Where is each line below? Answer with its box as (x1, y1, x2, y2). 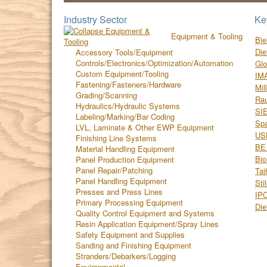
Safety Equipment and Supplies (76, 229, 185, 240)
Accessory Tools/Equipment (76, 46, 173, 58)
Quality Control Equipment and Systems (76, 207, 215, 219)
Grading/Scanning (76, 89, 137, 101)
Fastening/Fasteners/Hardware (76, 79, 181, 90)
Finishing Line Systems (76, 132, 157, 144)
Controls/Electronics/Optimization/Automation (76, 57, 233, 69)
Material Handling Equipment (76, 143, 175, 154)
